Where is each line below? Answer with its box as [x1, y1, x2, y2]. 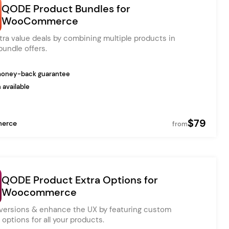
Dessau [21, 41, 52, 53]
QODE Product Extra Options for [2, 173, 158, 187]
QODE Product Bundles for [2, 2, 130, 15]
